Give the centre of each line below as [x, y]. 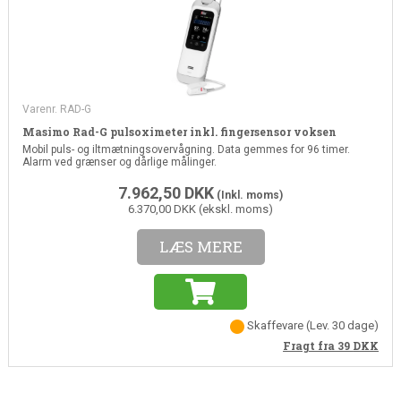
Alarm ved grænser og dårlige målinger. [119, 162]
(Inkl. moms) [248, 195]
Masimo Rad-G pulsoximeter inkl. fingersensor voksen [179, 131]
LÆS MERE [200, 246]
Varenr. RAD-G [56, 109]
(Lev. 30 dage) [343, 325]
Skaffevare [276, 325]
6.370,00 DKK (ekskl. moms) [200, 209]
